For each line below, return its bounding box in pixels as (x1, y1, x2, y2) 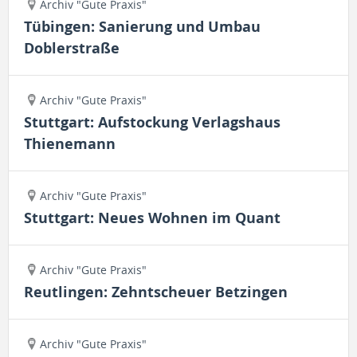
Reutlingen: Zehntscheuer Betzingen (24, 282, 288, 302)
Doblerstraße (24, 38, 120, 58)
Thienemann (24, 134, 116, 154)
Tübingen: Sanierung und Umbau (24, 17, 261, 37)
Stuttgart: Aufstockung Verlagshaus (24, 112, 280, 132)
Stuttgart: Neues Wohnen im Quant (24, 208, 280, 228)
